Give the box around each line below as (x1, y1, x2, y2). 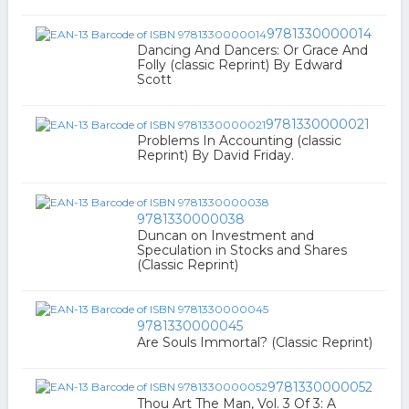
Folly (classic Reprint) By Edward (136, 57, 342, 74)
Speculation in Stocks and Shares (136, 241, 347, 258)
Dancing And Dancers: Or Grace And (136, 42, 368, 59)
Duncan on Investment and (136, 226, 314, 244)
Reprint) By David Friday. (136, 147, 294, 164)
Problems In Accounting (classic (136, 132, 341, 150)
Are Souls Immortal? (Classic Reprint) (136, 334, 372, 351)
